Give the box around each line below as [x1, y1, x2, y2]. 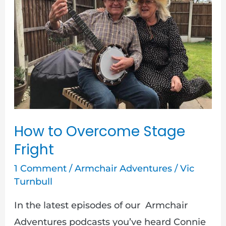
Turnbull [14, 176, 52, 187]
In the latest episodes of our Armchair [14, 199, 188, 211]
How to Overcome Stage [14, 122, 185, 142]
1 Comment [14, 162, 67, 174]
